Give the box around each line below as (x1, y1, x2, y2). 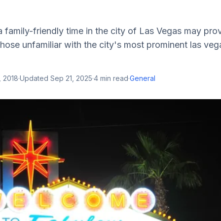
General (130, 74, 155, 82)
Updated (20, 74, 50, 82)
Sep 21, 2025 (50, 74, 92, 82)
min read (98, 74, 128, 82)
